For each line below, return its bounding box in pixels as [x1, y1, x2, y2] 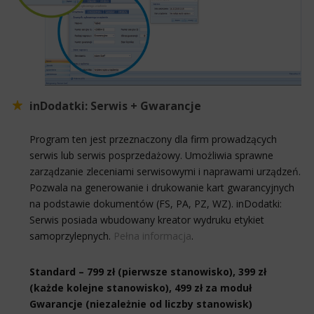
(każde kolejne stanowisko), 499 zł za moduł [29, 280, 252, 294]
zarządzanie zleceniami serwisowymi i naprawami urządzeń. [29, 164, 301, 178]
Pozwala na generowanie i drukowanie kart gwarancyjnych [29, 180, 294, 194]
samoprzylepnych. [29, 228, 114, 243]
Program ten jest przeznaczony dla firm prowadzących [29, 132, 277, 146]
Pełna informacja [114, 228, 191, 243]
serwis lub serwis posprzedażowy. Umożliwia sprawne [29, 148, 273, 162]
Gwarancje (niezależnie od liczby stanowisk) [29, 296, 252, 310]
